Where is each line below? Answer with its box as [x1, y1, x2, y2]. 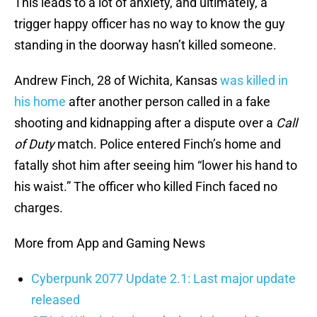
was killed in [217, 73, 288, 88]
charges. [14, 200, 66, 216]
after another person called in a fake [66, 94, 270, 110]
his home [14, 94, 66, 110]
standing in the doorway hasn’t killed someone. [14, 38, 277, 53]
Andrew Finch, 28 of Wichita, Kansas [14, 73, 217, 88]
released [31, 292, 80, 308]
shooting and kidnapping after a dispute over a [14, 115, 276, 131]
